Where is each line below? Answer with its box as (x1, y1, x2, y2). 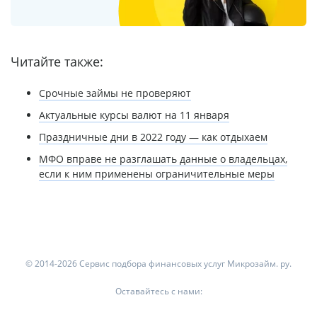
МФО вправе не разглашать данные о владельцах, (39, 151, 287, 166)
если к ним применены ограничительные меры (39, 166, 275, 180)
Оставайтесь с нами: (115, 284, 202, 297)
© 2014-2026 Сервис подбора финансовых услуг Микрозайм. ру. (25, 257, 292, 270)
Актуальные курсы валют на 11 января (39, 108, 229, 122)
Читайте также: (11, 52, 103, 70)
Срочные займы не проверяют (39, 86, 191, 100)
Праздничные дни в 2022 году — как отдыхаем (39, 129, 267, 144)
